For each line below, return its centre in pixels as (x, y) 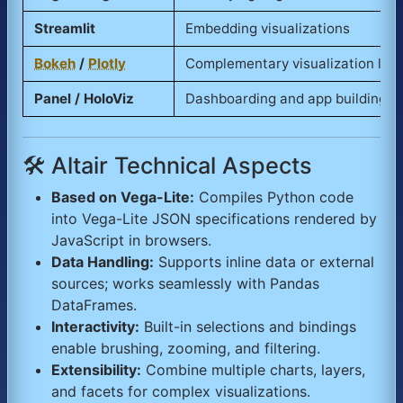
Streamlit (65, 28)
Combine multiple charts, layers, (253, 370)
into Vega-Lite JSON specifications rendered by (214, 219)
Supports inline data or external (264, 262)
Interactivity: (95, 327)
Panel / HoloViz (84, 98)
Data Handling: (103, 262)
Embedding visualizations (268, 28)
